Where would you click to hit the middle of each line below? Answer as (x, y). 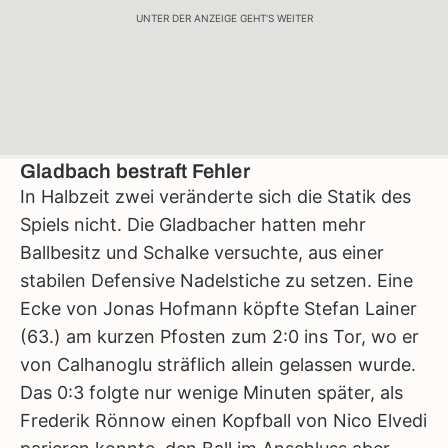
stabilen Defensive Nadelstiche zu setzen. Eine (216, 280)
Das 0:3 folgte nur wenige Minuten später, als (211, 392)
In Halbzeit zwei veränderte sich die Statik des (215, 196)
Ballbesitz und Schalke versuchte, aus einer (202, 252)
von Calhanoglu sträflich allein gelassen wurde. (218, 364)
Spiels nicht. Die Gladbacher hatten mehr (193, 224)
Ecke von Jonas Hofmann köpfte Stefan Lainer (218, 308)
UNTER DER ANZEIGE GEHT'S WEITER (224, 17)
